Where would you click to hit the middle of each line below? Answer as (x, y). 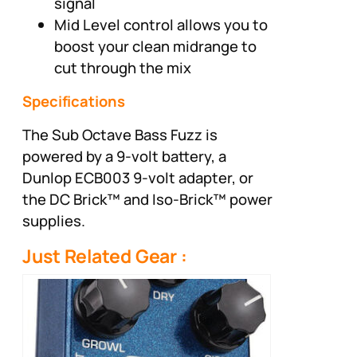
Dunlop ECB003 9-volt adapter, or (138, 177)
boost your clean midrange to (155, 46)
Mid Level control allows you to (161, 24)
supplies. (54, 220)
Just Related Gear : (105, 256)
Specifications (74, 102)
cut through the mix (123, 67)
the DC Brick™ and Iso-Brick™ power (147, 199)
